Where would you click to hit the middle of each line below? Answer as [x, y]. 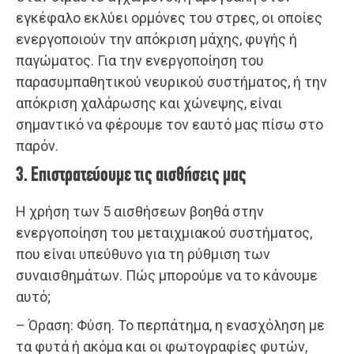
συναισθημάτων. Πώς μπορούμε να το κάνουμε [167, 275]
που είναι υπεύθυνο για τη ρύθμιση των [143, 254]
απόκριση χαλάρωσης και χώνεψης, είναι [149, 103]
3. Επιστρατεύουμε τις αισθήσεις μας [131, 175]
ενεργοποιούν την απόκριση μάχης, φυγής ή [156, 39]
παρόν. [37, 145]
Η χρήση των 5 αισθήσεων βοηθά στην [140, 211]
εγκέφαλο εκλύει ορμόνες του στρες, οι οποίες [169, 17]
